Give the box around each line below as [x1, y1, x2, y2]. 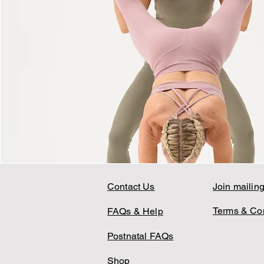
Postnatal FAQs [107, 230, 174, 242]
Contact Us [107, 181, 155, 192]
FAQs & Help [107, 206, 163, 217]
